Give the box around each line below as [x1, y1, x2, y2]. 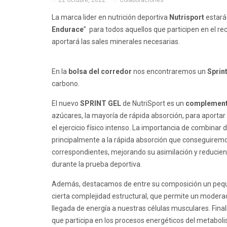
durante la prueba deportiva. [52, 160, 142, 169]
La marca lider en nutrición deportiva [52, 13, 169, 22]
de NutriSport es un [121, 99, 185, 108]
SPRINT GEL [79, 99, 121, 108]
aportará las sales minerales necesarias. [52, 37, 180, 46]
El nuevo [52, 99, 79, 108]
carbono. [52, 80, 80, 88]
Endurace [52, 25, 84, 34]
